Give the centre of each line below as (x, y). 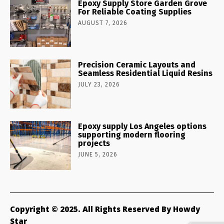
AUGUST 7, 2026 (103, 23)
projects (94, 143)
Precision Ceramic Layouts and (137, 65)
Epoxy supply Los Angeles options (142, 126)
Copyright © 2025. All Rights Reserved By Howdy (105, 209)
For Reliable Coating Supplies (135, 12)
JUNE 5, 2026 (98, 154)
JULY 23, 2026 (99, 85)
